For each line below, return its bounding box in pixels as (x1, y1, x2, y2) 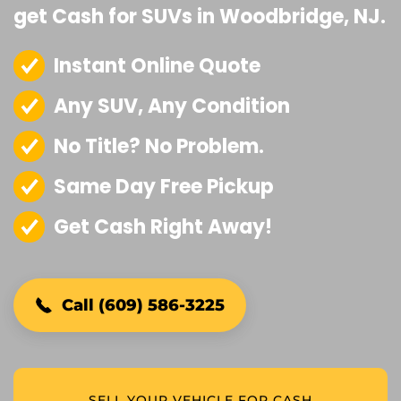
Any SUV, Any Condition (54, 92, 290, 120)
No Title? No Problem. (54, 132, 264, 160)
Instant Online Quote (54, 52, 260, 80)
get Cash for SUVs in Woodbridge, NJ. (13, 3, 386, 30)
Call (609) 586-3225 (62, 295, 225, 315)
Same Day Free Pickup (54, 173, 274, 200)
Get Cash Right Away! (54, 213, 272, 241)
